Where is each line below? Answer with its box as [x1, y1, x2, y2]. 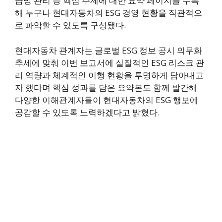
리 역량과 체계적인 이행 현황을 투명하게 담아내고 [15, 69, 204, 81]
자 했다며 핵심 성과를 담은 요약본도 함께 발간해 [15, 81, 197, 93]
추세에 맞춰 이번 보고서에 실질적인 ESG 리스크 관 [15, 56, 204, 68]
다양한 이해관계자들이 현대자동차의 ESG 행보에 [15, 94, 198, 106]
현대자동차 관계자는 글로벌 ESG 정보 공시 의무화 [15, 44, 202, 56]
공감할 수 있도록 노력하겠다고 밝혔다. [15, 106, 160, 118]
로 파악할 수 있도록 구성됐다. [15, 19, 126, 31]
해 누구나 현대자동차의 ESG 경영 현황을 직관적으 [15, 7, 202, 19]
